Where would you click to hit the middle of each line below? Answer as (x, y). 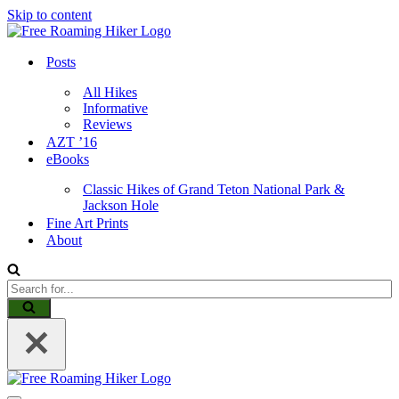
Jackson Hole (121, 205)
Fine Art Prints (87, 223)
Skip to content (49, 15)
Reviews (107, 124)
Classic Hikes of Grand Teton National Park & (214, 189)
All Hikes (110, 92)
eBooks (68, 159)
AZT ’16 (72, 142)
